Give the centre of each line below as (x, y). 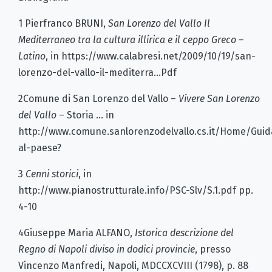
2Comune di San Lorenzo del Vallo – (98, 98)
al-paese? (40, 148)
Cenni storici (52, 174)
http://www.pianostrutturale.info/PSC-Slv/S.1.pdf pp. (136, 190)
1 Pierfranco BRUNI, (63, 23)
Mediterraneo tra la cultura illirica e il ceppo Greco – (131, 39)
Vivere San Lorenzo (219, 98)
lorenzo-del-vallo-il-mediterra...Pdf (97, 72)
